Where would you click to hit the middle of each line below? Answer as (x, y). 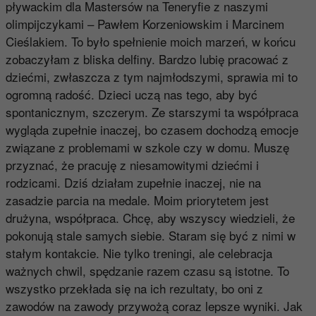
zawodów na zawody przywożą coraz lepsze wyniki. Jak (154, 305)
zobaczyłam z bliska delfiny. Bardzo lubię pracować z (147, 59)
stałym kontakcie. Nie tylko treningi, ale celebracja (139, 253)
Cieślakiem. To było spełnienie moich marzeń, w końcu (150, 41)
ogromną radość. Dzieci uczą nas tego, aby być (131, 94)
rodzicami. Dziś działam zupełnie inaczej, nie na (133, 182)
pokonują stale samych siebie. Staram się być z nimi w (150, 235)
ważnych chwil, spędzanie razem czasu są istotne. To (147, 270)
